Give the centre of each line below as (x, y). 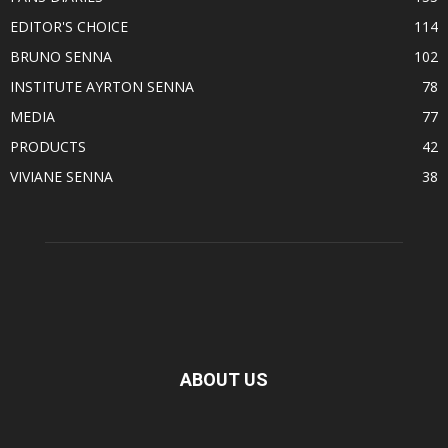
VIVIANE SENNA (61, 176)
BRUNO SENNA (61, 56)
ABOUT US (224, 379)
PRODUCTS (48, 146)
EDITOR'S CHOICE (69, 26)
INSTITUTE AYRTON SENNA (102, 86)
